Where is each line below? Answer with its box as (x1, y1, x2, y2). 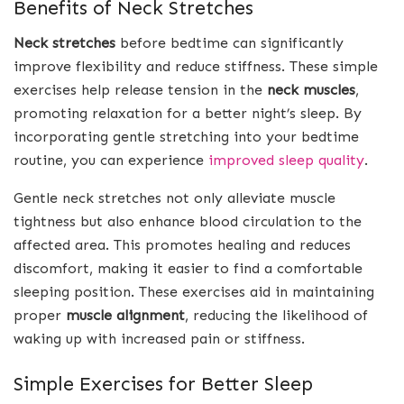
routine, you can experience (14, 151, 208, 170)
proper (14, 307, 66, 325)
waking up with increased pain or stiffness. (14, 330, 305, 348)
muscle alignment (66, 307, 185, 325)
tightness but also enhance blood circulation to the (14, 213, 362, 231)
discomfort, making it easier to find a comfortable (14, 260, 363, 278)
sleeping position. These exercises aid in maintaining (14, 283, 374, 301)
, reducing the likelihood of (185, 307, 368, 325)
